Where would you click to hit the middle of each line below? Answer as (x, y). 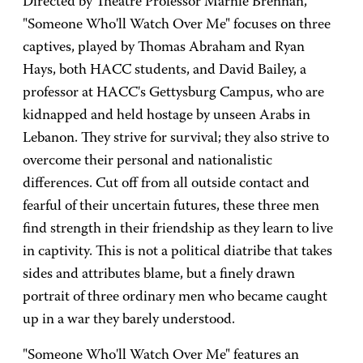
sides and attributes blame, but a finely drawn (159, 275)
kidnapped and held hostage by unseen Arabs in (167, 116)
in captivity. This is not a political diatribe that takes (177, 252)
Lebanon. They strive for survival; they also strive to (176, 139)
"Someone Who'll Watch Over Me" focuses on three (177, 25)
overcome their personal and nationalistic (147, 161)
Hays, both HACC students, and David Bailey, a (164, 70)
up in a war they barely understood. (129, 320)
